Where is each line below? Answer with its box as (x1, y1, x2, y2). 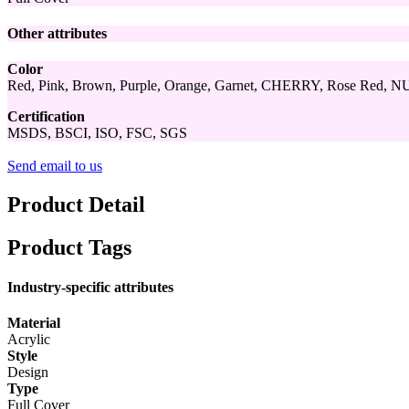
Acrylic (7, 331, 50, 348)
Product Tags (7, 235, 131, 259)
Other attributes (7, 25, 107, 41)
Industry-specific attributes (7, 279, 173, 296)
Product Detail (7, 192, 145, 216)
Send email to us (7, 158, 102, 174)
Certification (7, 109, 85, 125)
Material (7, 315, 60, 331)
